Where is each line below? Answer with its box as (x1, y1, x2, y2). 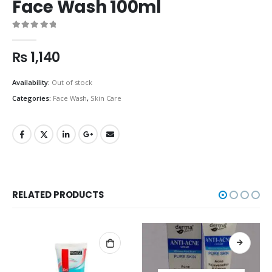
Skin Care (90, 93, 121, 103)
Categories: (12, 93, 53, 103)
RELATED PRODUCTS (12, 188, 104, 202)
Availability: (12, 78, 52, 87)
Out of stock (52, 78, 92, 87)
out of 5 (16, 32, 49, 39)
